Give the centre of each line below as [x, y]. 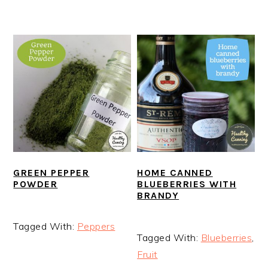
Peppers [96, 226]
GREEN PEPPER [51, 173]
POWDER [36, 184]
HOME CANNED [175, 173]
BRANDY [158, 196]
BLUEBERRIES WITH [187, 184]
